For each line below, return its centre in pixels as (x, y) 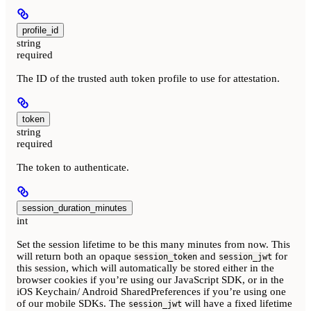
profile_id (40, 31)
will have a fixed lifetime (237, 304)
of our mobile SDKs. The (73, 304)
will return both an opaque (75, 257)
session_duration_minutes (75, 208)
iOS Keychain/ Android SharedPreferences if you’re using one (151, 292)
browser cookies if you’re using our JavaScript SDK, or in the (150, 280)
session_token (166, 257)
